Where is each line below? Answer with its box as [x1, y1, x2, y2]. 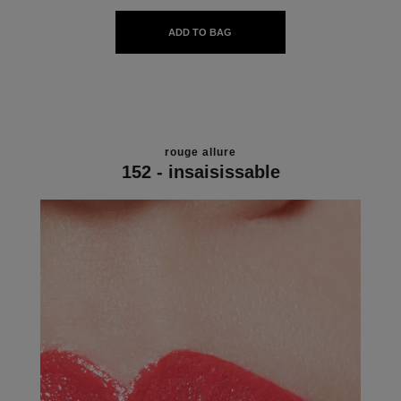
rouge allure [165, 145, 236, 158]
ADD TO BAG [168, 27, 233, 38]
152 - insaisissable [121, 161, 280, 182]
